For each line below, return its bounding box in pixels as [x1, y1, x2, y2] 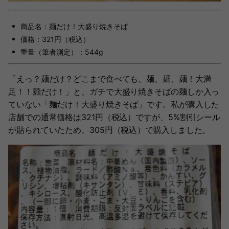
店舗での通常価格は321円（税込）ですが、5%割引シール [8, 112, 221, 123]
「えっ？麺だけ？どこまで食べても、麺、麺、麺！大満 [8, 74, 212, 84]
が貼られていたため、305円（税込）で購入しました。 [8, 125, 211, 135]
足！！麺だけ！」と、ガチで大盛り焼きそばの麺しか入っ [8, 86, 220, 97]
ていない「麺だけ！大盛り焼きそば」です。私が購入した [8, 99, 220, 110]
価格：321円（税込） [20, 35, 90, 44]
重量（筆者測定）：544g [20, 48, 103, 57]
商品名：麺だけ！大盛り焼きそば [20, 22, 128, 31]
